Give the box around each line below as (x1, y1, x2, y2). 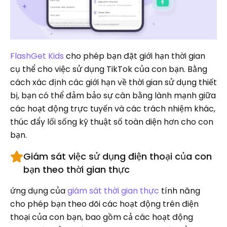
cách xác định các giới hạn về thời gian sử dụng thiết (10, 76, 217, 88)
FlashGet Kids (10, 50, 64, 62)
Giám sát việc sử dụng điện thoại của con (23, 149, 212, 163)
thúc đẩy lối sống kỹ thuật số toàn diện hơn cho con (10, 116, 213, 128)
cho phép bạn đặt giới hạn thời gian (64, 50, 205, 62)
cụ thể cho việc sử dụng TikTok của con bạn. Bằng (10, 63, 207, 75)
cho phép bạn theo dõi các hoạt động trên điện (10, 198, 199, 210)
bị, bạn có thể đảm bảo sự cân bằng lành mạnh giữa (10, 89, 216, 101)
